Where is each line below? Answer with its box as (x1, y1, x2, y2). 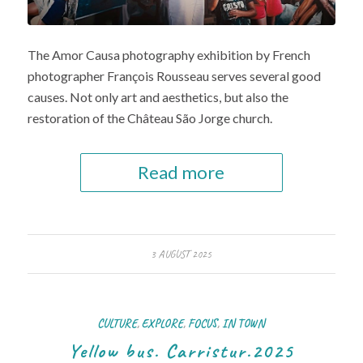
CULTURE (97, 315, 138, 331)
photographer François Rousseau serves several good (27, 67, 321, 83)
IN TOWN (222, 315, 266, 331)
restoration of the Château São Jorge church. (27, 109, 272, 126)
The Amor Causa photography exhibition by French (27, 46, 310, 62)
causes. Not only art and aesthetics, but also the (27, 88, 288, 105)
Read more (138, 160, 225, 183)
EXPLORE (142, 315, 184, 331)
